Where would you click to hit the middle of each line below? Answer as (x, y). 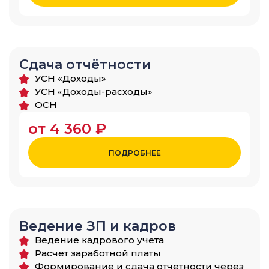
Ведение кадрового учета (99, 240)
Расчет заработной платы (98, 253)
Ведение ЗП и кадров (98, 226)
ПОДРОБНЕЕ (134, 153)
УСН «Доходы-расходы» (94, 92)
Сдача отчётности (85, 65)
